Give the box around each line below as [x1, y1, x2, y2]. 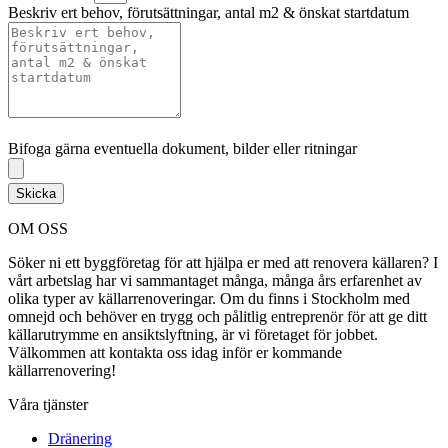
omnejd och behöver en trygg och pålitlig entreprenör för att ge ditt [8, 308, 427, 326]
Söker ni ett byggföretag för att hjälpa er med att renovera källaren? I [8, 254, 438, 272]
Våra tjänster [8, 396, 88, 414]
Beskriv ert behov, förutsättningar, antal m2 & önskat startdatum [8, 4, 409, 22]
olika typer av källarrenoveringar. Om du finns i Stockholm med [8, 290, 410, 308]
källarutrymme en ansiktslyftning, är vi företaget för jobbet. [8, 326, 378, 344]
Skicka [16, 186, 56, 202]
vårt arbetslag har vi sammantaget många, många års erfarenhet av [8, 272, 422, 290]
